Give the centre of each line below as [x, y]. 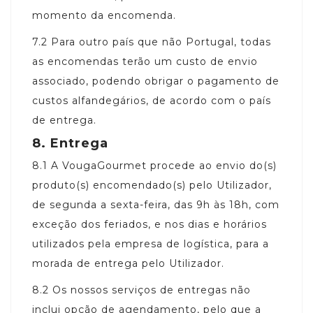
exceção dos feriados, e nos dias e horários [150, 224]
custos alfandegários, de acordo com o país [152, 100]
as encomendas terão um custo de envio [145, 61]
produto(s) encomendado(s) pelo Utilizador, [152, 185]
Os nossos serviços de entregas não [152, 290]
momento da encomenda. [104, 15]
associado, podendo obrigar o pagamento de [156, 81]
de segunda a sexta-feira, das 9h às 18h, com [156, 204]
